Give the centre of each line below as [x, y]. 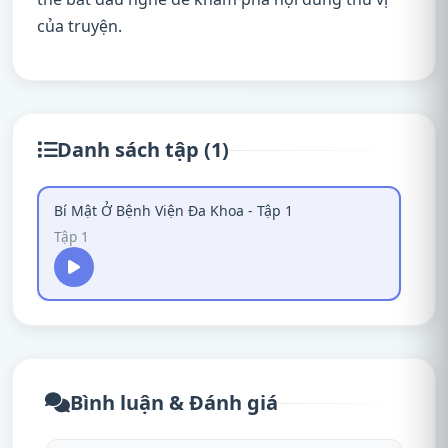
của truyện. [79, 26]
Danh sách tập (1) [143, 149]
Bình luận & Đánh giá [174, 402]
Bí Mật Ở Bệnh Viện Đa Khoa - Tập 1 [173, 210]
